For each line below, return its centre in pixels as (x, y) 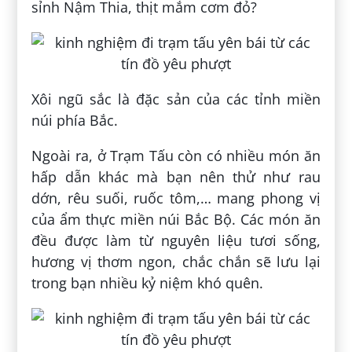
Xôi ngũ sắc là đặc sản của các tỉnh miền (176, 99)
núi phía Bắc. (75, 121)
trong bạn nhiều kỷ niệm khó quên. (148, 283)
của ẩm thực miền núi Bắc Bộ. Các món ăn (176, 220)
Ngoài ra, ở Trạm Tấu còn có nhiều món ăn (176, 156)
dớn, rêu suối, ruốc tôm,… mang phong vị (176, 198)
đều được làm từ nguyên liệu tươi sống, (176, 241)
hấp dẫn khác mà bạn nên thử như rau (176, 177)
